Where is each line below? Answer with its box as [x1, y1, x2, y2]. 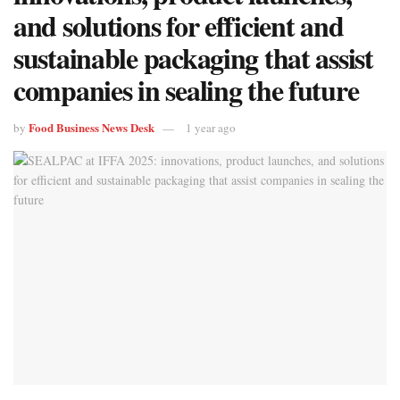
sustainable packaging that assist [13, 37, 373, 79]
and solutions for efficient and [13, 4, 344, 47]
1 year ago [186, 120, 236, 137]
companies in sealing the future [13, 69, 359, 112]
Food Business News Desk [29, 119, 154, 137]
